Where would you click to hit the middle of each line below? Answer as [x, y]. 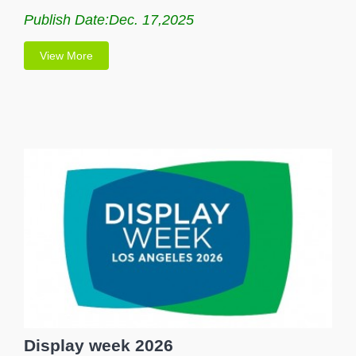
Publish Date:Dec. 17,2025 [109, 19]
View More [66, 55]
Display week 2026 [99, 345]
